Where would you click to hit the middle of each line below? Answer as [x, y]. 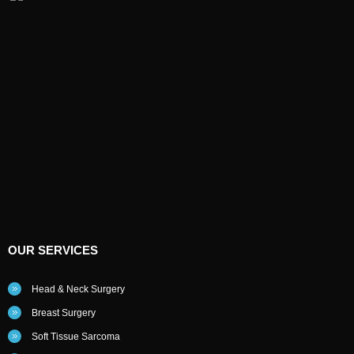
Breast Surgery [64, 313]
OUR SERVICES [53, 250]
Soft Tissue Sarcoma [76, 336]
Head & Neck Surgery [78, 289]
